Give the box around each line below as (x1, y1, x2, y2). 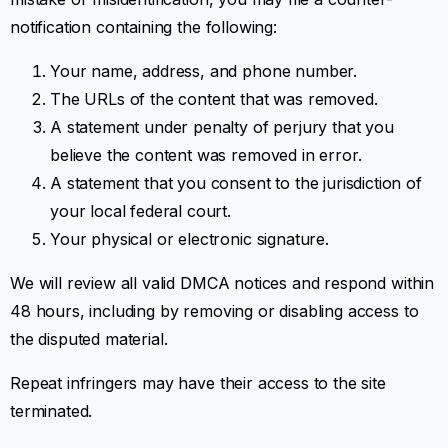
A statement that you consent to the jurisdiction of (50, 172, 422, 193)
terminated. (10, 400, 93, 421)
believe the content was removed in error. (50, 144, 362, 165)
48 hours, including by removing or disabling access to (10, 300, 419, 321)
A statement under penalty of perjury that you (50, 116, 394, 137)
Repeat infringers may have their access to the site (10, 372, 386, 393)
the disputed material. (10, 328, 168, 349)
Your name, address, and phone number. (50, 60, 358, 81)
